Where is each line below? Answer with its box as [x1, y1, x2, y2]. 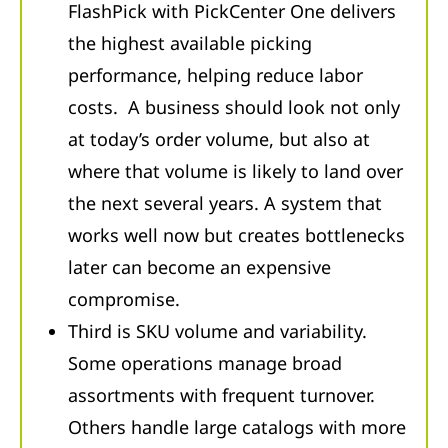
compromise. [68, 287, 180, 312]
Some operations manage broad [68, 351, 342, 376]
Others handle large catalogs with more [68, 415, 406, 440]
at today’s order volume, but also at [68, 127, 370, 152]
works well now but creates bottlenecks [68, 223, 405, 248]
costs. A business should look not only [68, 95, 400, 120]
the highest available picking [68, 31, 312, 56]
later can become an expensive [68, 255, 331, 280]
